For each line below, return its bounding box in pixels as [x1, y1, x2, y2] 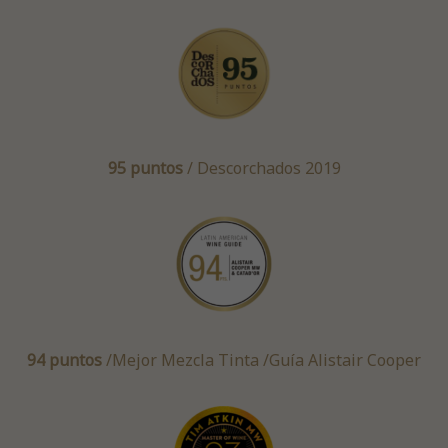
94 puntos [27, 349, 102, 372]
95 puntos [107, 157, 183, 180]
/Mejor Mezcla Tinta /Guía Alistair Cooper [102, 349, 421, 372]
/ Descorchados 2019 [182, 157, 341, 180]
